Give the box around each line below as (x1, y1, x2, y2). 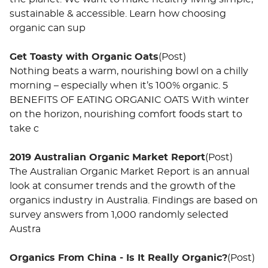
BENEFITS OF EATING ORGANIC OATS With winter (10, 95, 249, 105)
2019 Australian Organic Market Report (10, 152, 205, 162)
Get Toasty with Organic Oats (10, 51, 159, 62)
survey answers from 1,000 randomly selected (10, 209, 229, 220)
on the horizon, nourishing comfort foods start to (10, 109, 242, 119)
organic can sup (10, 23, 86, 33)
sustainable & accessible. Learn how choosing (10, 8, 226, 19)
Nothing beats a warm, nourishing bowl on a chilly (10, 66, 248, 76)
